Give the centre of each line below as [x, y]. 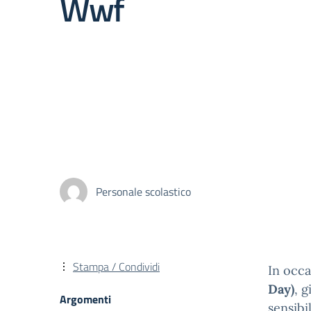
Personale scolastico [143, 191]
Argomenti [85, 299]
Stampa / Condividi [116, 267]
